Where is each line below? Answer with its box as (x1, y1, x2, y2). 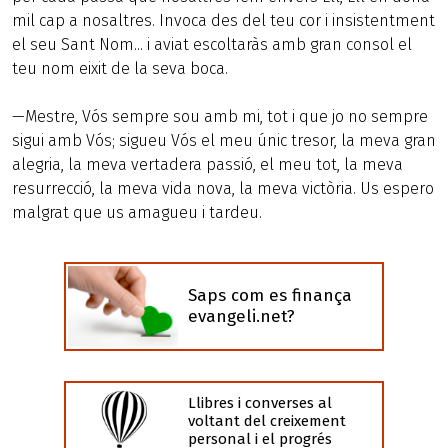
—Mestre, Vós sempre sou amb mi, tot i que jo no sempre (12, 107, 428, 126)
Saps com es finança (188, 285, 352, 307)
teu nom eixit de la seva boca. (12, 59, 228, 78)
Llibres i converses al (188, 393, 332, 412)
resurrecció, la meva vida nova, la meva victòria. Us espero (12, 179, 434, 198)
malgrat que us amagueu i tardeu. (12, 203, 262, 222)
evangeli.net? (188, 306, 295, 328)
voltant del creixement (188, 411, 346, 430)
